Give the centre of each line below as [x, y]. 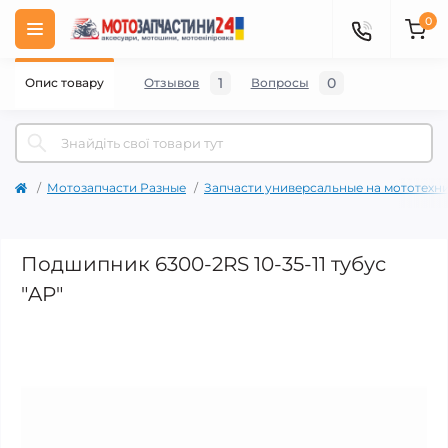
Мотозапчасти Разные [116, 187]
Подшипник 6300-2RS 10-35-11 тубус [203, 264]
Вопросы [279, 82]
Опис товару [65, 82]
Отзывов [172, 82]
